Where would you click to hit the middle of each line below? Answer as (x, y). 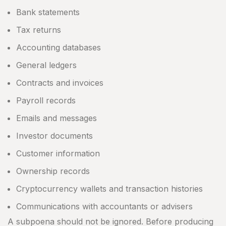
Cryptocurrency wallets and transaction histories (109, 189)
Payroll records (46, 101)
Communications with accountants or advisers (104, 207)
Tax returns (39, 30)
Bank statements (48, 12)
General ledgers (46, 65)
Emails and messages (56, 118)
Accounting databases (59, 48)
